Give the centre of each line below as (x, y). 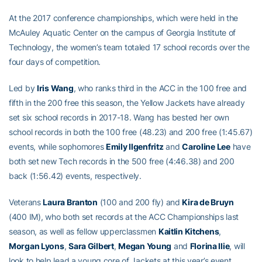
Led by (23, 88)
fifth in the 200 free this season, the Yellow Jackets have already (127, 103)
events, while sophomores (58, 146)
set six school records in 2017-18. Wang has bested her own (119, 117)
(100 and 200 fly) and (140, 202)
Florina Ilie (210, 246)
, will (237, 246)
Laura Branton (70, 202)
